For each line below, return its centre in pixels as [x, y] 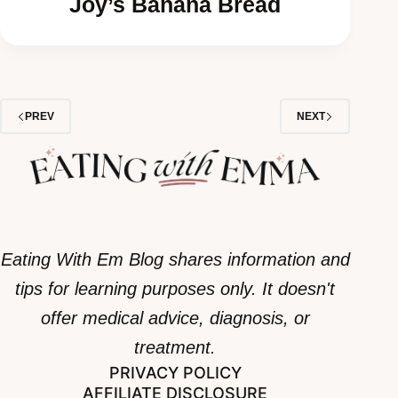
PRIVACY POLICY [175, 373]
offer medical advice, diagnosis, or [175, 318]
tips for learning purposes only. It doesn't [175, 289]
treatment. [175, 347]
